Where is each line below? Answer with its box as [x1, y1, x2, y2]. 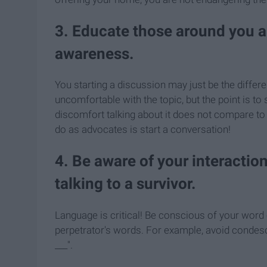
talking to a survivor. [55, 175, 196, 193]
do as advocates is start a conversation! [55, 123, 231, 136]
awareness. [55, 45, 134, 63]
